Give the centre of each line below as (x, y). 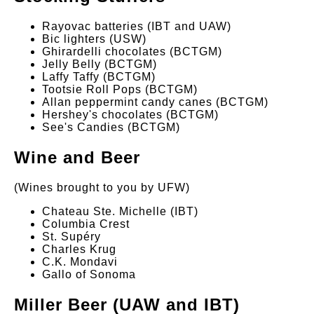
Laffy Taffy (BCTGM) (99, 77)
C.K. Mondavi (80, 261)
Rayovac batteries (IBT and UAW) (137, 27)
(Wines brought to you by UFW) (102, 187)
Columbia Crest (86, 224)
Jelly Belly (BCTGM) (100, 64)
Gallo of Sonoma (89, 274)
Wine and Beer (77, 157)
